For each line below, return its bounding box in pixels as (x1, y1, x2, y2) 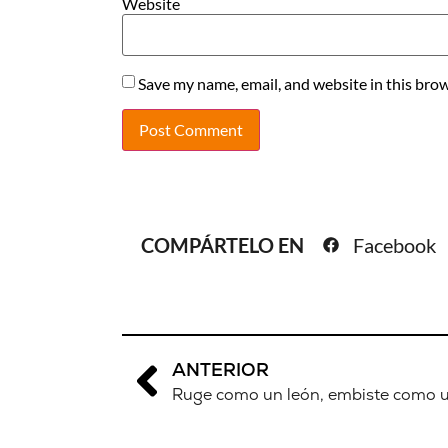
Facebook (353, 233, 436, 257)
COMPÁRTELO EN (141, 233, 308, 257)
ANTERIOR (172, 357, 269, 381)
